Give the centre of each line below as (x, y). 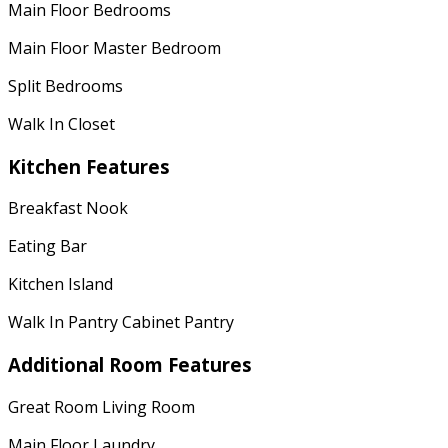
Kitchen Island (60, 284)
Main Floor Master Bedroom (114, 47)
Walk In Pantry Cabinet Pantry (121, 322)
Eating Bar (47, 246)
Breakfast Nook (68, 208)
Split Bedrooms (65, 85)
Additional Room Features (130, 364)
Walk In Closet (61, 123)
